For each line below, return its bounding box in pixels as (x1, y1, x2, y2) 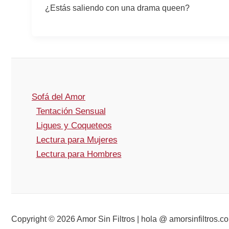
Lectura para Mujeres (36, 135, 118, 145)
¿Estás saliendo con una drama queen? (44, 3, 190, 12)
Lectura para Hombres (36, 149, 122, 159)
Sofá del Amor (32, 92, 85, 102)
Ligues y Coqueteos (36, 121, 112, 130)
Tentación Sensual (36, 106, 106, 116)
